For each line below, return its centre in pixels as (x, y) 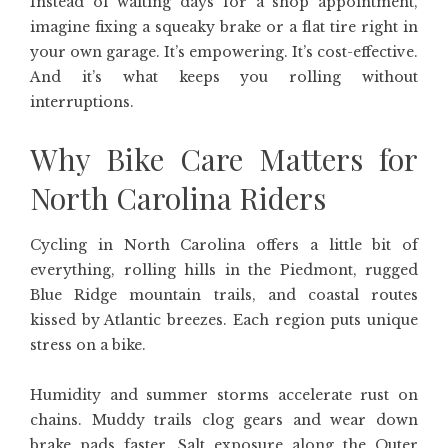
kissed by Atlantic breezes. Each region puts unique (224, 320)
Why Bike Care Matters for (224, 159)
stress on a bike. (88, 345)
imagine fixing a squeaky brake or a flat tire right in (224, 27)
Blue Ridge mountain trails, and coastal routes (224, 295)
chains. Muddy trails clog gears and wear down (224, 420)
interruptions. (82, 102)
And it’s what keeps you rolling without (224, 77)
